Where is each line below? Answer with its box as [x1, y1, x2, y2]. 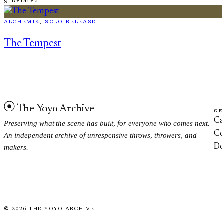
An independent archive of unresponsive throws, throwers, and [4, 131, 197, 139]
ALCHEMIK [4, 19, 40, 25]
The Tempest [4, 38, 61, 49]
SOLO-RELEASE [44, 19, 96, 25]
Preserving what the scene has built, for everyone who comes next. [4, 119, 210, 127]
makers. [4, 143, 28, 151]
